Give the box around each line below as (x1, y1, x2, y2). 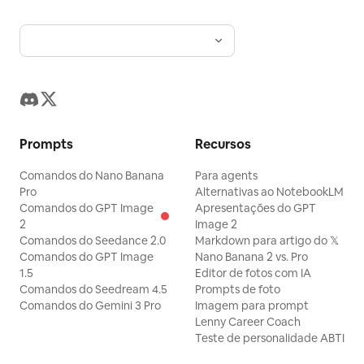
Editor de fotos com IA (195, 266, 311, 280)
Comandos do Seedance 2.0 (19, 233, 166, 248)
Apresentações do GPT (195, 201, 316, 215)
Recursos (195, 136, 251, 153)
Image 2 (195, 217, 237, 232)
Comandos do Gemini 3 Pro (19, 298, 161, 313)
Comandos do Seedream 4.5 (19, 282, 167, 297)
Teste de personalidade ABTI (195, 331, 344, 345)
